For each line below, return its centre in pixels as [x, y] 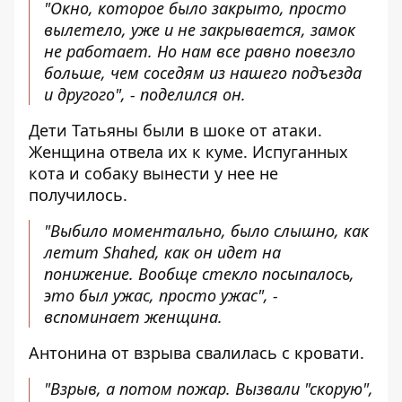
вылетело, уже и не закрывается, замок [200, 30]
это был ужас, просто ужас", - [161, 296]
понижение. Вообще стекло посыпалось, [199, 274]
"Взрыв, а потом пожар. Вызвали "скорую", [209, 389]
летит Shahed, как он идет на [162, 253]
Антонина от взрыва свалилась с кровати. [197, 353]
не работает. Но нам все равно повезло [200, 52]
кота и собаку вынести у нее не [153, 174]
